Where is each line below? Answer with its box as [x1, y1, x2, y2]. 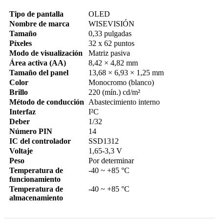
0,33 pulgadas [88, 29, 131, 38]
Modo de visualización [9, 48, 83, 57]
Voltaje [9, 146, 33, 155]
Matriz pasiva [88, 48, 130, 57]
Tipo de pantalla [9, 9, 64, 18]
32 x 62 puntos [88, 39, 134, 47]
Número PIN [9, 127, 52, 135]
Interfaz [9, 107, 36, 116]
